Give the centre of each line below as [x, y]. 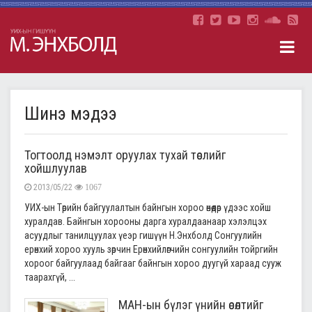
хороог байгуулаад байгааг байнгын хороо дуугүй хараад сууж [153, 263]
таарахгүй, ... [50, 277]
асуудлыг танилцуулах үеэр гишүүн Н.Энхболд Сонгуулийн [143, 235]
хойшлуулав [56, 168]
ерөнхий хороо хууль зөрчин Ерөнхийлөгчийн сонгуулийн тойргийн [151, 249]
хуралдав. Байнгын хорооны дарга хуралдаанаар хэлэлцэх [146, 221]
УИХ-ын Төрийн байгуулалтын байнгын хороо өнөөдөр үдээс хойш [148, 208]
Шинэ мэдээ [71, 114]
